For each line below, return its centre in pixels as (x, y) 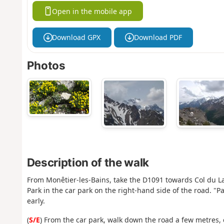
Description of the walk (88, 162)
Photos (46, 65)
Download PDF (158, 37)
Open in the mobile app (92, 11)
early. (36, 200)
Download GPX (76, 37)
